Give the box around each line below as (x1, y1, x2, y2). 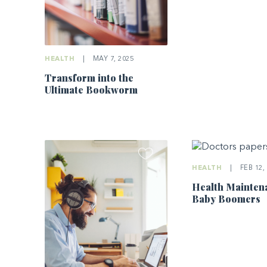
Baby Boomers (192, 192, 261, 205)
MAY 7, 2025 (91, 56, 134, 63)
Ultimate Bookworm (45, 83, 138, 97)
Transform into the (45, 72, 134, 85)
